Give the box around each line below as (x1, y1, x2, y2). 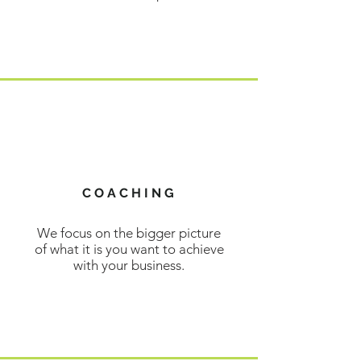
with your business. (73, 257, 185, 273)
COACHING (81, 185, 177, 201)
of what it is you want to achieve (34, 241, 224, 257)
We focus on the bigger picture (37, 225, 221, 241)
